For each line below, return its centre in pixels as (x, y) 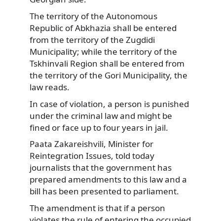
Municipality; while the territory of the (103, 51)
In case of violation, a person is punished (109, 104)
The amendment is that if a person (97, 208)
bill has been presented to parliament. (104, 191)
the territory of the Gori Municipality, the (109, 75)
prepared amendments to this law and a (108, 180)
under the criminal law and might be (101, 115)
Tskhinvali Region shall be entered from (107, 63)
